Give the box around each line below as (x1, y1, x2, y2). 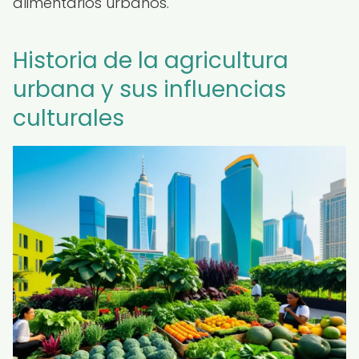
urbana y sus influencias (13, 74, 286, 105)
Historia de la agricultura (13, 45, 288, 76)
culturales (13, 103, 124, 134)
